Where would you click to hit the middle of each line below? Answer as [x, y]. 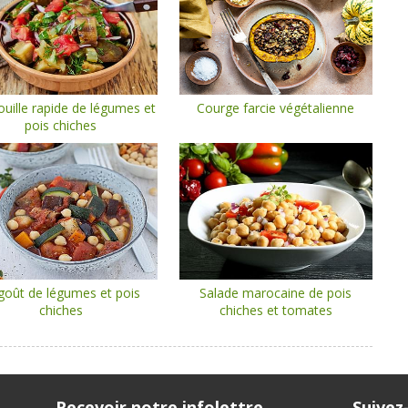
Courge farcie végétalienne [276, 108]
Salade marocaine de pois [276, 293]
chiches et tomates [275, 310]
